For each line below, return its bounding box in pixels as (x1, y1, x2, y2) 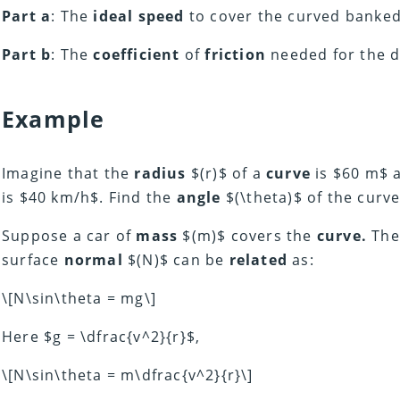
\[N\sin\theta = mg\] (2, 288, 156, 309)
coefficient (93, 45, 180, 65)
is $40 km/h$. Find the (2, 187, 177, 208)
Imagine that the (2, 163, 135, 184)
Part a (2, 6, 52, 27)
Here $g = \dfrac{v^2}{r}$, (2, 327, 201, 347)
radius (134, 163, 187, 184)
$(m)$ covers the (178, 226, 317, 246)
